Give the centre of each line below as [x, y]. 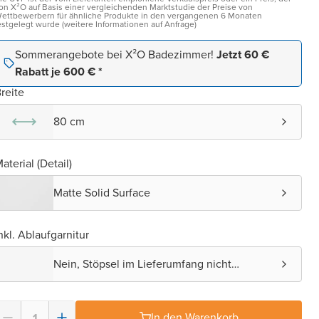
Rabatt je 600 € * [59, 72]
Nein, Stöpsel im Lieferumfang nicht [142, 264]
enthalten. [79, 275]
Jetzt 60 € [243, 54]
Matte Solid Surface [102, 193]
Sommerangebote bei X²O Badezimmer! [116, 54]
